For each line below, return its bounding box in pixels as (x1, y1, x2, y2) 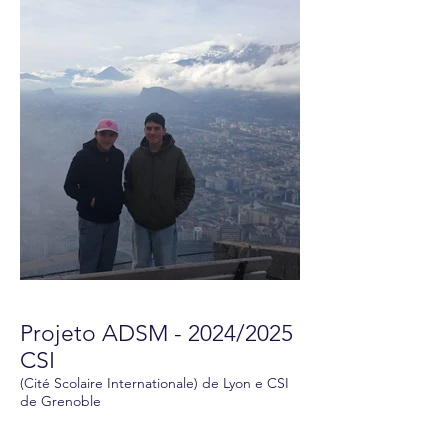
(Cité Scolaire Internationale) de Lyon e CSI (20, 374, 289, 392)
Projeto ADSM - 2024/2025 (20, 320, 293, 347)
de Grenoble (20, 392, 101, 410)
